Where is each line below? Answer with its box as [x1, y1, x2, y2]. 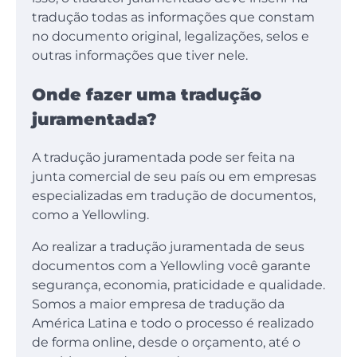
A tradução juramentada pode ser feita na [32, 150, 295, 166]
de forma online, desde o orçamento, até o [32, 335, 300, 351]
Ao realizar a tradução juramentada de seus [32, 239, 304, 255]
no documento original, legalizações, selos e [32, 29, 309, 45]
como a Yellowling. [32, 207, 152, 223]
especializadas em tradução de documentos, [32, 188, 316, 204]
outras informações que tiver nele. [32, 48, 248, 64]
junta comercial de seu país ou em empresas [32, 169, 316, 185]
